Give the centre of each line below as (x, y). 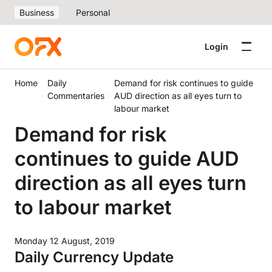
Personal (93, 12)
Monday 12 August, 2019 (65, 241)
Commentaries (76, 96)
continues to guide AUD (127, 158)
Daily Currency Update (94, 257)
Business (37, 12)
